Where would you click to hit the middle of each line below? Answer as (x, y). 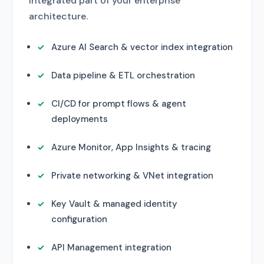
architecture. (58, 16)
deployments (80, 119)
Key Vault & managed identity (114, 204)
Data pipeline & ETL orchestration (123, 75)
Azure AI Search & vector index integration (142, 47)
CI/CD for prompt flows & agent (119, 104)
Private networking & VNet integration (132, 176)
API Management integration (111, 247)
